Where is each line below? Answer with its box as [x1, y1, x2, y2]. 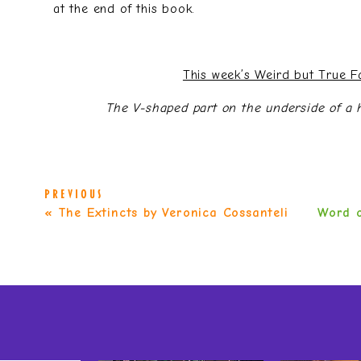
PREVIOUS [44, 188, 104, 201]
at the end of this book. [53, 2, 196, 16]
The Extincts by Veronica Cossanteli [57, 205, 288, 220]
